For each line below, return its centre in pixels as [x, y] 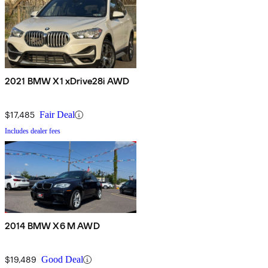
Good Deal [62, 260]
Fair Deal [57, 115]
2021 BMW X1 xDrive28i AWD [67, 81]
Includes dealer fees [33, 131]
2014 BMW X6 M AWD [52, 226]
